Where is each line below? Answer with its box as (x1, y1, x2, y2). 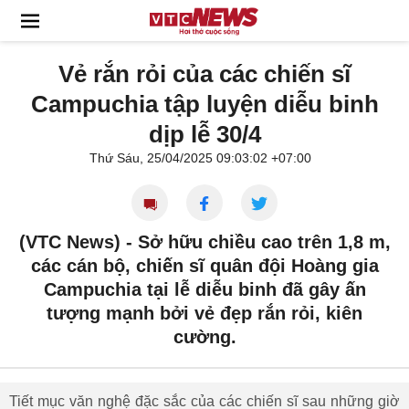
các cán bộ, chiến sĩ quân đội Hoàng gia (30, 256, 379, 276)
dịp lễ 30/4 (148, 121, 261, 148)
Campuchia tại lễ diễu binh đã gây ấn (43, 279, 366, 299)
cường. (173, 327, 236, 347)
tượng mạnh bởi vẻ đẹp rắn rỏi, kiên (47, 303, 362, 323)
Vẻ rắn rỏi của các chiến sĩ (58, 60, 351, 88)
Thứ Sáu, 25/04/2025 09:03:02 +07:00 (89, 151, 311, 165)
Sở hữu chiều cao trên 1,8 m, (137, 232, 391, 252)
